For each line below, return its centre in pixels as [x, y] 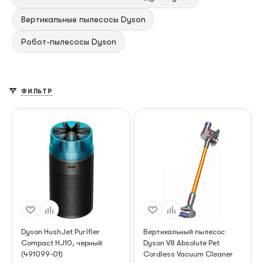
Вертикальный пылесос [184, 232]
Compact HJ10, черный [62, 243]
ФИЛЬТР [37, 91]
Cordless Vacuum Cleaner [188, 254]
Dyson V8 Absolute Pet [181, 243]
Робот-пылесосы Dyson [68, 41]
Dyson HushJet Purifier [60, 232]
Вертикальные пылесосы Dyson [83, 19]
